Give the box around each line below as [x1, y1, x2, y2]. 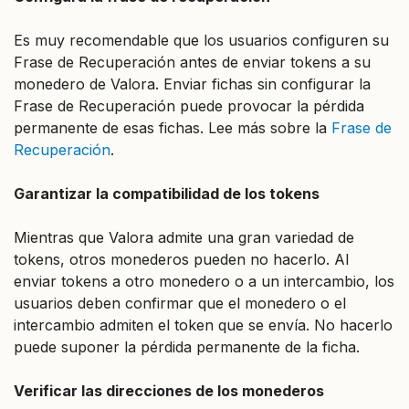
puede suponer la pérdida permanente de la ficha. [14, 337, 364, 356]
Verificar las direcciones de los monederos [14, 381, 324, 400]
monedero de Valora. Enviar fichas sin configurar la [14, 74, 371, 93]
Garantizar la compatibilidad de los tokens [14, 184, 320, 203]
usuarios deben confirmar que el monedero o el [14, 293, 346, 312]
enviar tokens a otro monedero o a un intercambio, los [14, 271, 394, 290]
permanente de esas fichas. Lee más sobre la [14, 118, 331, 137]
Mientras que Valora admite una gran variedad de [14, 227, 354, 246]
